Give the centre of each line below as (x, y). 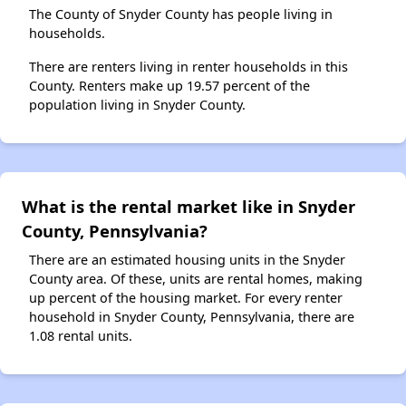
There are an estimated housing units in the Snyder (187, 259)
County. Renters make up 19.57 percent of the (169, 85)
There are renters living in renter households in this (188, 66)
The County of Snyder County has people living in (181, 14)
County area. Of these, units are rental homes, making (196, 278)
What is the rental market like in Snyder (188, 206)
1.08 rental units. (81, 335)
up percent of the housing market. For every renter (186, 297)
